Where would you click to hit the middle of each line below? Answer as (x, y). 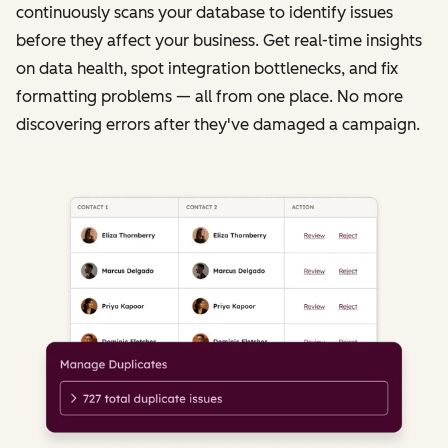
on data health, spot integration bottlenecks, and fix (207, 68)
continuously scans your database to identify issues (204, 12)
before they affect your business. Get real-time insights (219, 40)
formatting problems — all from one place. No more (209, 96)
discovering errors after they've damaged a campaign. (218, 124)
